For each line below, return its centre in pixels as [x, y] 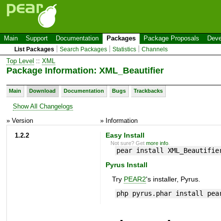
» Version [20, 120]
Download [42, 91]
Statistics [125, 49]
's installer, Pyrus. [173, 180]
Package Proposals [171, 38]
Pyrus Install [126, 165]
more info [157, 143]
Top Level [20, 61]
